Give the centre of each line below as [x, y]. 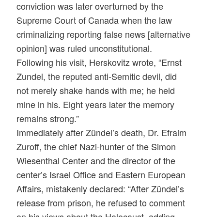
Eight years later [95, 104]
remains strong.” [48, 118]
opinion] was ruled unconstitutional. [85, 48]
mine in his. [40, 104]
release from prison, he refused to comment [101, 203]
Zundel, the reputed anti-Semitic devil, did [97, 76]
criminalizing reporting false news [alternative [104, 34]
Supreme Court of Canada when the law [94, 20]
